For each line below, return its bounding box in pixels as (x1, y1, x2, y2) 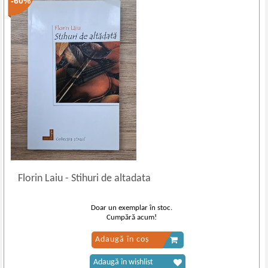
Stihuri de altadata (69, 173, 151, 184)
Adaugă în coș (95, 235, 149, 244)
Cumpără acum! (106, 214, 157, 221)
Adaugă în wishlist (93, 258, 153, 267)
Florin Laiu (18, 173, 66, 184)
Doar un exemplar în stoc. (91, 204, 173, 212)
